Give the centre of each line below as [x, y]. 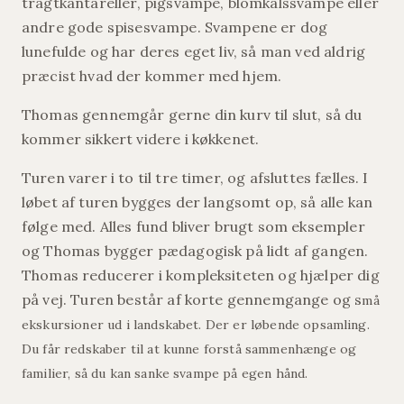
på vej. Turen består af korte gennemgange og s [192, 300]
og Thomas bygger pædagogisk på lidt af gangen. [195, 251]
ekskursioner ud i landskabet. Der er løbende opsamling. [196, 325]
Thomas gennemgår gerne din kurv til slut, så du [192, 115]
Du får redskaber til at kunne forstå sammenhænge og [189, 349]
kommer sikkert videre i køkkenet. [141, 139]
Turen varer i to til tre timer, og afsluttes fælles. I [195, 178]
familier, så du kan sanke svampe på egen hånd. [165, 374]
